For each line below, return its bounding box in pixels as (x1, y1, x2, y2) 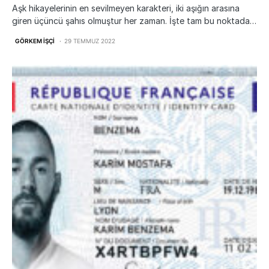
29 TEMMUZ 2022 (64, 37, 115, 45)
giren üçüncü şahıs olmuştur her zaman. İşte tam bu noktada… (12, 16, 256, 26)
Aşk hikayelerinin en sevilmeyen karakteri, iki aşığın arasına (12, 3, 240, 14)
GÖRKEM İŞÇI (15, 37, 55, 45)
